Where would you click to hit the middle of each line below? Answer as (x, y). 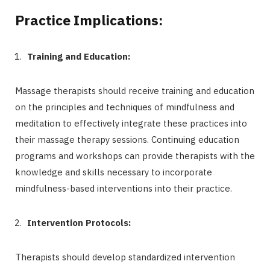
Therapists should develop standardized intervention (125, 257)
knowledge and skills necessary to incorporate (114, 172)
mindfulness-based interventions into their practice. (124, 188)
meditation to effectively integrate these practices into (131, 123)
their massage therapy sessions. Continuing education (127, 139)
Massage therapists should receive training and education (135, 90)
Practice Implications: (89, 20)
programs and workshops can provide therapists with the (135, 155)
